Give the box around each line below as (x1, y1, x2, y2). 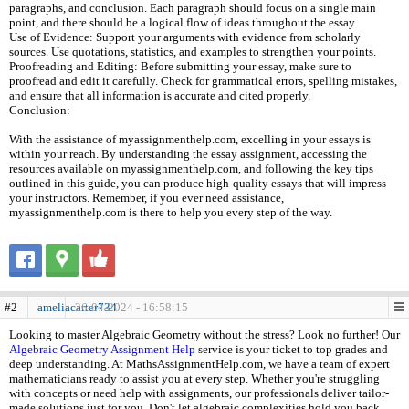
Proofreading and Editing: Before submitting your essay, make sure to (9, 59, 351, 73)
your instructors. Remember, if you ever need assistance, (9, 191, 284, 204)
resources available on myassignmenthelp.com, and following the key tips (9, 162, 373, 175)
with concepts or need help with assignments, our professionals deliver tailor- (9, 386, 389, 400)
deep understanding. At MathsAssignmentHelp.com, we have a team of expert (9, 357, 390, 371)
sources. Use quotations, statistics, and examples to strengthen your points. (9, 45, 376, 58)
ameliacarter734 (37, 300, 117, 314)
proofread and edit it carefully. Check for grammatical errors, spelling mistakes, (9, 74, 397, 88)
